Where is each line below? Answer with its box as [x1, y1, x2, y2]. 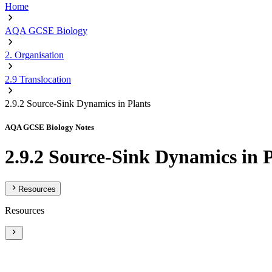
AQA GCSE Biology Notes [5, 123, 94, 132]
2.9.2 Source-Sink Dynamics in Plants [5, 98, 151, 109]
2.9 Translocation [5, 74, 71, 84]
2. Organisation [5, 50, 64, 60]
